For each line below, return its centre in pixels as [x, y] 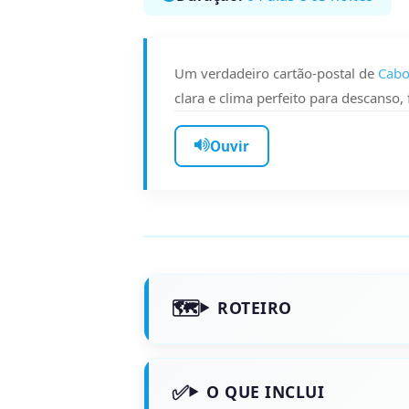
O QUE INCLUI [266, 392]
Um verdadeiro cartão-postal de [276, 73]
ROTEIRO [255, 308]
